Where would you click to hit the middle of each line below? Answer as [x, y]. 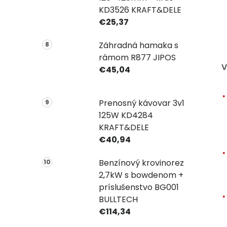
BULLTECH [118, 200]
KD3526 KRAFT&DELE [140, 10]
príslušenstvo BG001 [139, 187]
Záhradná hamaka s [138, 46]
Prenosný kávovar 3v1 [141, 103]
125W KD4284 [126, 116]
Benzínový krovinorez [141, 163]
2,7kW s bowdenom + [141, 175]
